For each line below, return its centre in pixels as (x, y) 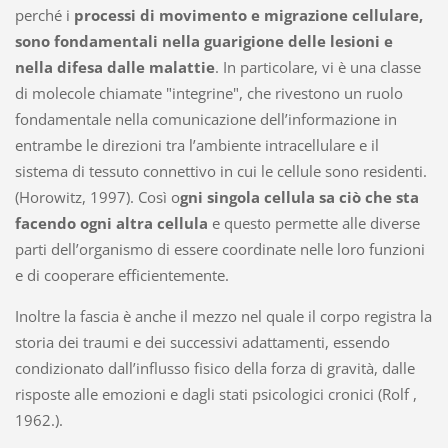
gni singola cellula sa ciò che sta (299, 196)
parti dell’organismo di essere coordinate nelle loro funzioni (219, 248)
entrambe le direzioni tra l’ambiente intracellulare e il (196, 144)
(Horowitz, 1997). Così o (97, 196)
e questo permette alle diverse (313, 222)
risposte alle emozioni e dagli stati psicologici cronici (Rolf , (215, 393)
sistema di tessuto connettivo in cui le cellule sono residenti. (220, 170)
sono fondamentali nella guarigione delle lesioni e (203, 40)
